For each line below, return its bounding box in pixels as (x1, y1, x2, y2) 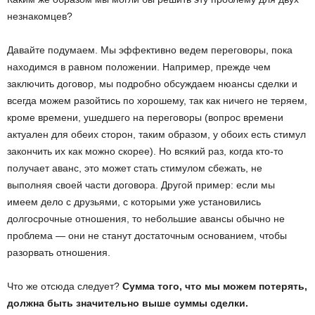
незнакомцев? (7, 11, 72, 22)
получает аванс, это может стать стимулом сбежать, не (7, 162, 262, 174)
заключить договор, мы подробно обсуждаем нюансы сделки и (7, 78, 297, 90)
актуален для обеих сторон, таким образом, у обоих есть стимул (7, 129, 306, 141)
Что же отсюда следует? (7, 281, 122, 292)
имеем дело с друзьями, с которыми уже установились (7, 196, 261, 208)
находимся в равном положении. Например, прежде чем (7, 61, 271, 73)
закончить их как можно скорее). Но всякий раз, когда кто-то (7, 146, 283, 157)
